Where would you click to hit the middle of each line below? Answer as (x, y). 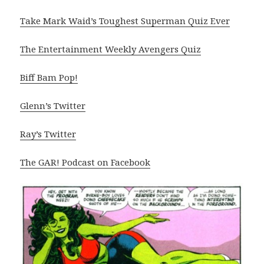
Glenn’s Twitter (53, 106)
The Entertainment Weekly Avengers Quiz (111, 49)
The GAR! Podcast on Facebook (85, 162)
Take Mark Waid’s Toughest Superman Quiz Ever (125, 21)
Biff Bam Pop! (49, 77)
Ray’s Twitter (48, 134)
